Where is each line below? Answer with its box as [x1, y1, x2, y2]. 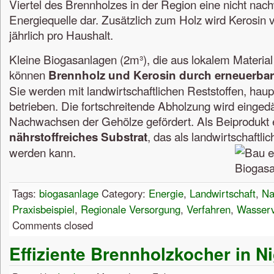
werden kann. [9, 144, 76, 161]
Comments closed [12, 218, 93, 233]
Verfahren [187, 202, 231, 217]
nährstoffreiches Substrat [9, 128, 147, 146]
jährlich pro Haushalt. [9, 26, 113, 43]
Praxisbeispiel [12, 202, 75, 217]
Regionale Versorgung [81, 202, 180, 217]
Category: [98, 186, 149, 201]
